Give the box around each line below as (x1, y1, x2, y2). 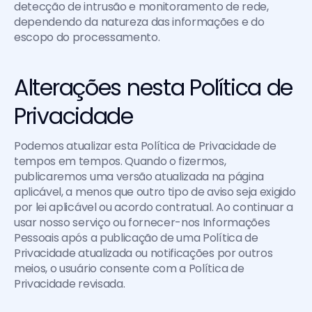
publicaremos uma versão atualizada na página (14, 169, 264, 185)
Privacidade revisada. (14, 276, 125, 292)
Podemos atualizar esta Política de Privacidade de (14, 138, 276, 154)
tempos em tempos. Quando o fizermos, (14, 153, 226, 169)
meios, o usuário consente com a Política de (14, 260, 244, 276)
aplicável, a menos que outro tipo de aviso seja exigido (14, 184, 296, 200)
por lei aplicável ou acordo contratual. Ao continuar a (14, 199, 293, 215)
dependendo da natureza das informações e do (14, 14, 265, 30)
